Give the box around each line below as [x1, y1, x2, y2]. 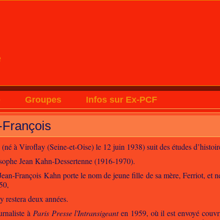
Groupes [25, 95, 62, 105]
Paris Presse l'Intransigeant [32, 208, 119, 218]
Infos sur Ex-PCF [86, 95, 158, 105]
